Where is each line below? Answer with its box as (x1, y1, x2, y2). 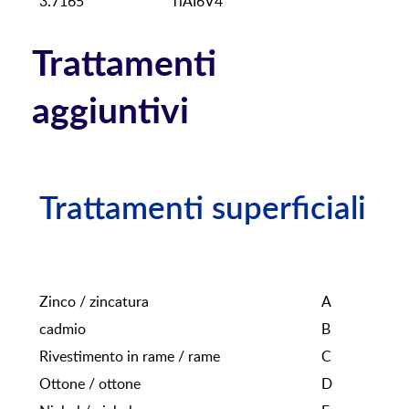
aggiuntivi (32, 94, 189, 131)
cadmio (39, 321, 86, 337)
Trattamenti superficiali (39, 194, 366, 226)
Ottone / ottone (39, 376, 141, 392)
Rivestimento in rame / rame (39, 349, 220, 364)
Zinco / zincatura (39, 294, 149, 309)
